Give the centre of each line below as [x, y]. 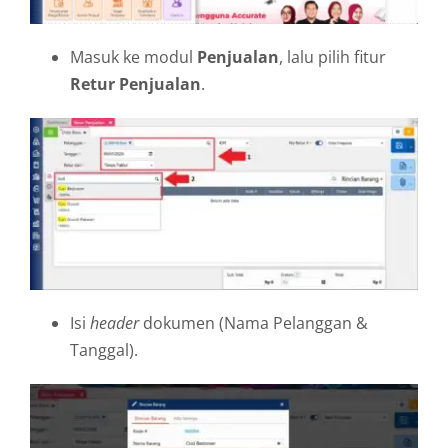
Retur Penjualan [135, 84]
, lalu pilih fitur [332, 57]
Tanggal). [104, 349]
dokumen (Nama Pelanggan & [253, 322]
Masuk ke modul [133, 57]
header [114, 322]
